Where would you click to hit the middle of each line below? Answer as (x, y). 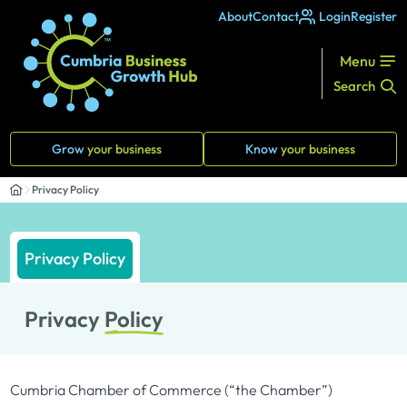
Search (354, 85)
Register (373, 16)
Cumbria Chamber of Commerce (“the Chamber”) (172, 390)
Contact (275, 16)
